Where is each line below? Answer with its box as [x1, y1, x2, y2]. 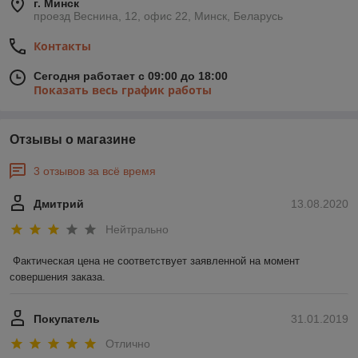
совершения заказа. [10, 270, 105, 283]
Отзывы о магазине [10, 133, 136, 147]
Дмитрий [34, 197, 84, 211]
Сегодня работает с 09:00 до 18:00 [34, 70, 228, 83]
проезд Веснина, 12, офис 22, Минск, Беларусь [34, 10, 283, 23]
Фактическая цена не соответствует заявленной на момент [13, 254, 300, 267]
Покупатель [34, 312, 100, 325]
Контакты [34, 38, 91, 54]
